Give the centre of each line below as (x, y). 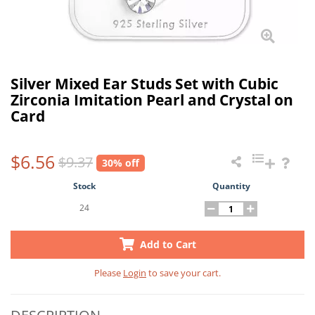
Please (109, 273)
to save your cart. (184, 273)
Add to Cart (166, 244)
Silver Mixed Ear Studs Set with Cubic (144, 84)
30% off (121, 163)
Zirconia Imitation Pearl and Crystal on (152, 100)
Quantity (231, 186)
